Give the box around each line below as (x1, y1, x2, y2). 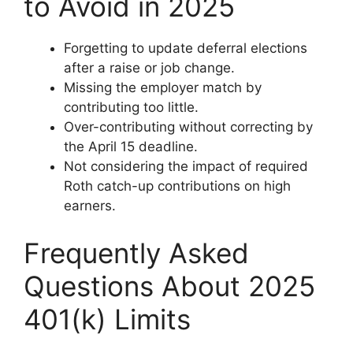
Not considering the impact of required (64, 158, 308, 174)
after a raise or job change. (64, 60, 235, 76)
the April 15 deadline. (64, 139, 198, 154)
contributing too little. (64, 99, 199, 115)
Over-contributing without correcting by (64, 119, 313, 135)
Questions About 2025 (24, 269, 315, 303)
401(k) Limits (24, 302, 191, 336)
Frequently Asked (24, 236, 249, 269)
